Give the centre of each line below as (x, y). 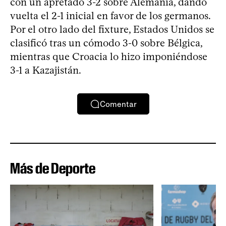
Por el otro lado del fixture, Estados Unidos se (112, 29)
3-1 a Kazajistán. (46, 70)
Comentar (118, 104)
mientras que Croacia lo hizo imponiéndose (109, 56)
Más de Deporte (53, 168)
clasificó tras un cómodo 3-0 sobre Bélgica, (106, 43)
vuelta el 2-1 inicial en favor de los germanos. (110, 16)
